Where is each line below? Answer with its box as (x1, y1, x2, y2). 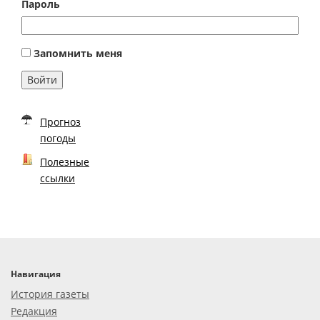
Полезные (40, 155, 89, 169)
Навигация (11, 268, 61, 281)
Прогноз (40, 115, 81, 129)
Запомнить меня (34, 46, 122, 61)
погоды (40, 131, 76, 146)
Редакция (11, 304, 57, 319)
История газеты (11, 287, 89, 301)
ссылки (40, 171, 75, 186)
